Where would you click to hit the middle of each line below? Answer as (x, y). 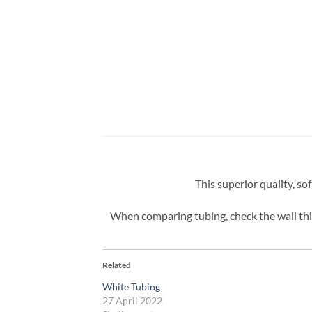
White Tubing (131, 287)
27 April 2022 (132, 301)
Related (117, 265)
